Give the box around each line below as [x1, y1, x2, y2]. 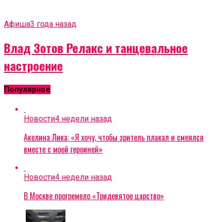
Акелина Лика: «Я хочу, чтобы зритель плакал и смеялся [24, 131, 204, 144]
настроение [4, 56, 63, 74]
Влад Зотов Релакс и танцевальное [4, 38, 188, 56]
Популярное [4, 85, 51, 95]
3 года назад [30, 19, 76, 29]
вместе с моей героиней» [24, 143, 103, 156]
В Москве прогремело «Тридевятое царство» [24, 190, 164, 202]
